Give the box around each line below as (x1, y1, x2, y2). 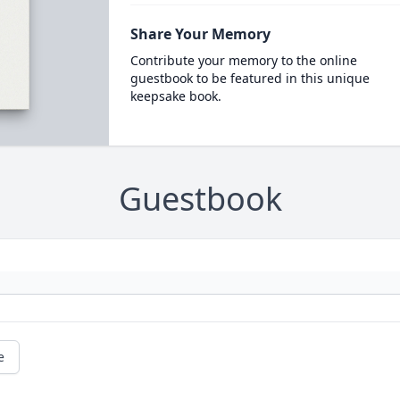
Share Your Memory (129, 23, 271, 44)
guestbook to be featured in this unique (129, 69, 370, 87)
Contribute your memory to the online (129, 51, 357, 69)
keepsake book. (129, 87, 221, 104)
